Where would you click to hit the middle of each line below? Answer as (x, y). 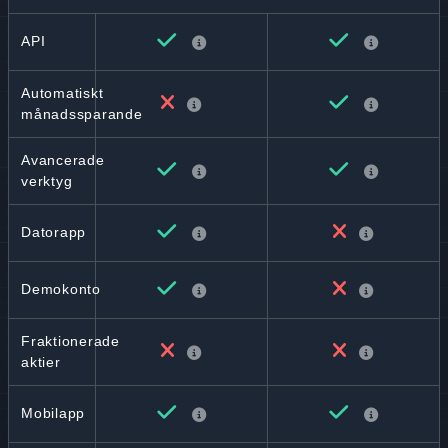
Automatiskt (62, 93)
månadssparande (82, 114)
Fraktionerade (70, 341)
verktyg (47, 181)
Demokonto (61, 289)
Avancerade (63, 160)
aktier (41, 362)
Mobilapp (53, 413)
